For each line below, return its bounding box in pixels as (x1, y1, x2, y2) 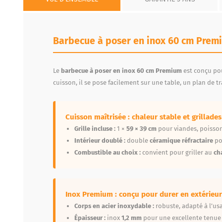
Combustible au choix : (74, 148, 141, 156)
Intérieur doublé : (74, 136, 125, 144)
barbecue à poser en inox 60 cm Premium (61, 66, 182, 74)
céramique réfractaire (150, 136, 213, 144)
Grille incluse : (74, 124, 115, 132)
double (125, 136, 150, 144)
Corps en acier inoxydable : (74, 202, 154, 210)
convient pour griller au (141, 148, 214, 156)
